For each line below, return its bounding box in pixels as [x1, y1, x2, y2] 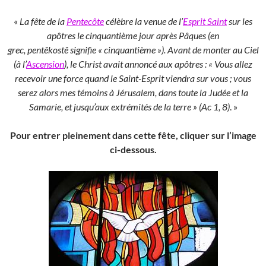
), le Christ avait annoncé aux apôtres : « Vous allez [64, 58, 252, 70]
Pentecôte [66, 15, 104, 27]
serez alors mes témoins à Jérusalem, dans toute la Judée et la [18, 87, 248, 99]
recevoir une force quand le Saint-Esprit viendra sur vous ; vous [15, 72, 251, 84]
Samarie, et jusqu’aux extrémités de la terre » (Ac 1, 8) [28, 101, 230, 113]
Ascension [26, 58, 64, 70]
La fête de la [20, 15, 66, 27]
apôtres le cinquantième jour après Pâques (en [47, 30, 219, 42]
